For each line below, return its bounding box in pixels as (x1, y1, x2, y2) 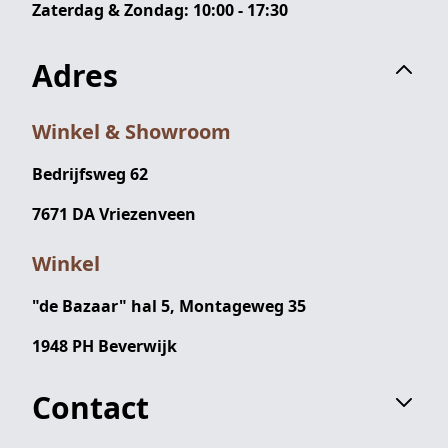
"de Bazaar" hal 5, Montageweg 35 (32, 294, 306, 317)
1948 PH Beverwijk (32, 334, 177, 357)
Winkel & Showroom (32, 117, 231, 145)
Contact (32, 386, 149, 428)
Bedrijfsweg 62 (32, 162, 148, 185)
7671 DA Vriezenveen (32, 202, 196, 225)
